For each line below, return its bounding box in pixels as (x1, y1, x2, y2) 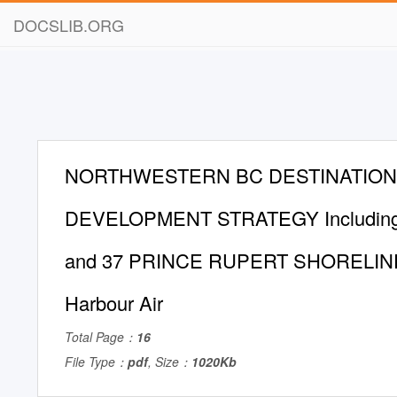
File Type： (65, 353, 128, 370)
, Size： (148, 353, 191, 370)
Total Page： (65, 328, 136, 346)
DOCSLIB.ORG (13, 13, 124, 36)
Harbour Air (65, 289, 163, 316)
